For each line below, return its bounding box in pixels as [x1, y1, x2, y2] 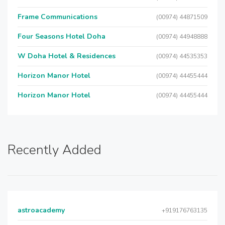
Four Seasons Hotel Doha [18, 32, 105, 41]
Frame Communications [18, 12, 97, 22]
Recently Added [8, 141, 101, 159]
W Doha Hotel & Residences [18, 51, 116, 61]
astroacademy [18, 205, 65, 215]
